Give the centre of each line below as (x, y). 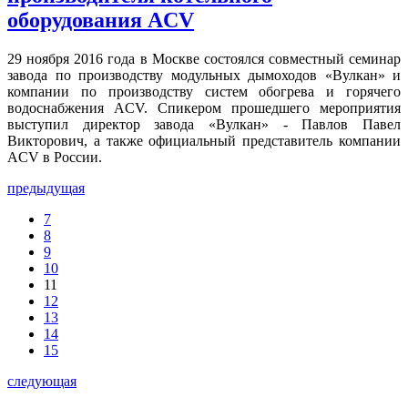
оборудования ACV (101, 20)
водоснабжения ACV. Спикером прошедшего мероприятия (204, 107)
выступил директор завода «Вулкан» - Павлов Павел (204, 124)
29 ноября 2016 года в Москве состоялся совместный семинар (204, 58)
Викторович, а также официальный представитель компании (204, 140)
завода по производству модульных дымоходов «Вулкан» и (204, 75)
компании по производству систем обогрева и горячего (204, 91)
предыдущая (46, 188)
